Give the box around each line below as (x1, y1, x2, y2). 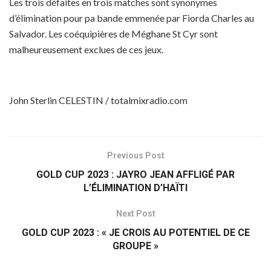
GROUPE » (113, 240, 158, 252)
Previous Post (106, 151, 165, 161)
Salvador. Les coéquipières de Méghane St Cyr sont (9, 28, 218, 40)
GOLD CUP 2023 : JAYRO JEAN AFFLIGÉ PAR (36, 169, 235, 181)
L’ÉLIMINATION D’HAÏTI (83, 182, 188, 194)
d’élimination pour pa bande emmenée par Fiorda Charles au (9, 12, 254, 24)
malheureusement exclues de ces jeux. (9, 44, 163, 56)
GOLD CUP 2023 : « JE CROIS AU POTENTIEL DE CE (21, 227, 250, 239)
